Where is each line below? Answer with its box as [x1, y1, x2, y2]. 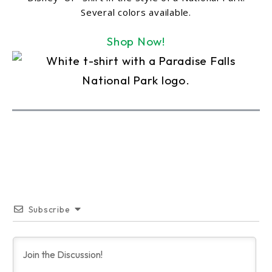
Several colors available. [81, 5, 191, 18]
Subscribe [28, 203, 70, 215]
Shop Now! [107, 33, 165, 49]
